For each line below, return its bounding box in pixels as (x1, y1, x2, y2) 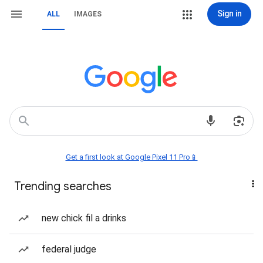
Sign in (217, 9, 242, 18)
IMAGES (74, 10, 102, 18)
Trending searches (14, 179, 112, 194)
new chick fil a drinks (42, 213, 126, 224)
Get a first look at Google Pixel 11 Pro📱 (65, 153, 198, 161)
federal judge (42, 244, 96, 255)
